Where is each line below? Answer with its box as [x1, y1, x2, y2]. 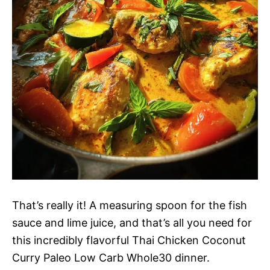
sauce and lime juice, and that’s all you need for [12, 216, 252, 229]
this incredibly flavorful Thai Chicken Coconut [12, 233, 246, 246]
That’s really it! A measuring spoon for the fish [12, 198, 247, 212]
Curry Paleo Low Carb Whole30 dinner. [12, 251, 210, 264]
